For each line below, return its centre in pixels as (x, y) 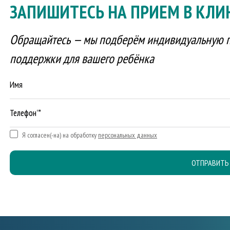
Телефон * (25, 113)
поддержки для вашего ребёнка (82, 59)
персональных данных (128, 135)
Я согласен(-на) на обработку (60, 135)
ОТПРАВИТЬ (210, 163)
